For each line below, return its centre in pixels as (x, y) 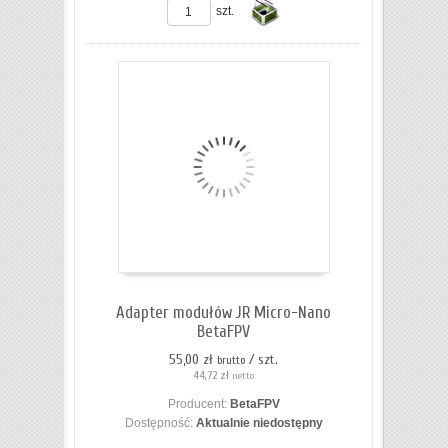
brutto (231, 361)
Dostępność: (160, 423)
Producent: (198, 404)
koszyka (270, 296)
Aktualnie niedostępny (259, 423)
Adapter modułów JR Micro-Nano (223, 313)
